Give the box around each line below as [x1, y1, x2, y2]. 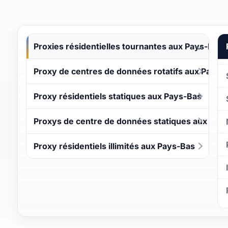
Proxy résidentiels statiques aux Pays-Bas [34, 91, 202, 101]
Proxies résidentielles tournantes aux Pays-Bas [34, 41, 222, 51]
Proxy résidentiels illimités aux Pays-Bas [34, 140, 195, 151]
